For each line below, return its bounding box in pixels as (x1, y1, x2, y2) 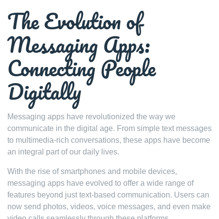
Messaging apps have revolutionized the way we (7, 112, 175, 121)
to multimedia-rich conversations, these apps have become (7, 135, 210, 144)
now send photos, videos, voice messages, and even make (7, 202, 211, 211)
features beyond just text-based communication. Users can (7, 190, 209, 199)
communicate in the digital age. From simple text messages (7, 124, 212, 132)
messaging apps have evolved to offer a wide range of (7, 178, 194, 187)
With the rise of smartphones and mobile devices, (7, 167, 177, 175)
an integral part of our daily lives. (7, 147, 119, 156)
